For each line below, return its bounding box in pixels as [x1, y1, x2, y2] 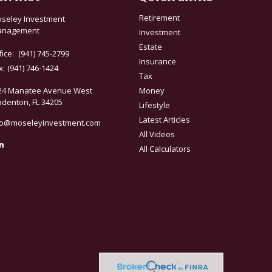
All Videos [139, 128, 175, 140]
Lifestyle [139, 99, 171, 110]
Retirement [139, 12, 180, 23]
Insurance [139, 55, 177, 67]
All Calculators [139, 143, 191, 154]
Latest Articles [139, 114, 191, 125]
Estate [139, 41, 163, 52]
